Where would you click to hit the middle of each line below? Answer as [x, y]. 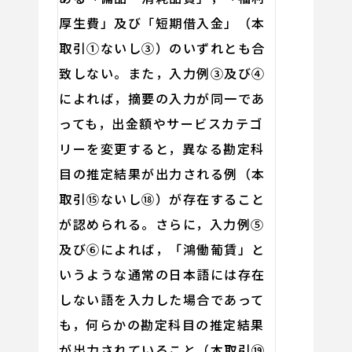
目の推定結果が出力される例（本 [162, 173]
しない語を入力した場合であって [162, 299]
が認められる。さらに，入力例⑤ [162, 224]
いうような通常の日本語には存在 [162, 274]
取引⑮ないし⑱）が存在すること [162, 198]
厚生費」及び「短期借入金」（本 [162, 22]
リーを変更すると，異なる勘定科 [162, 148]
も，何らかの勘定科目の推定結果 [162, 324]
